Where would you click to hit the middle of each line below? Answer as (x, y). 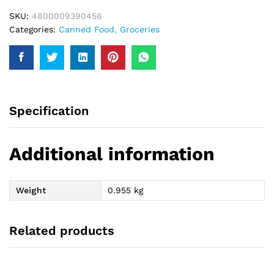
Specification (49, 111)
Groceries (140, 29)
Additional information (112, 154)
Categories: (34, 29)
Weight (31, 190)
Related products (62, 231)
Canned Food (87, 29)
